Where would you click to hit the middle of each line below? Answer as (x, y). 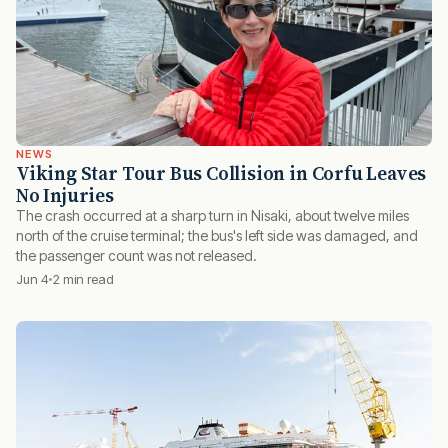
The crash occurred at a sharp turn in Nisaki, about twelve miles (212, 216)
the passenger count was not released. (136, 256)
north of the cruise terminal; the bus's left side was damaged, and (217, 236)
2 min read (83, 279)
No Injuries (65, 195)
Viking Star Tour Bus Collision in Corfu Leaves (221, 173)
